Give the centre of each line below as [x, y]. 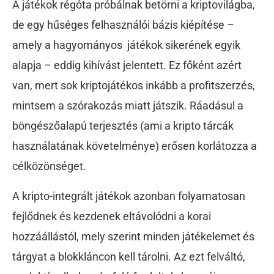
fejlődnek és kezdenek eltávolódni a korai [112, 216]
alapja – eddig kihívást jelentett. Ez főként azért [127, 65]
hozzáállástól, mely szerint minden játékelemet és [133, 236]
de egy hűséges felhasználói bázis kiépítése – [123, 24]
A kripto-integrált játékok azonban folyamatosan [129, 196]
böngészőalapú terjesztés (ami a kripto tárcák [123, 125]
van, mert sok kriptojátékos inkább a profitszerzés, [134, 85]
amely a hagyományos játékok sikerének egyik [126, 45]
